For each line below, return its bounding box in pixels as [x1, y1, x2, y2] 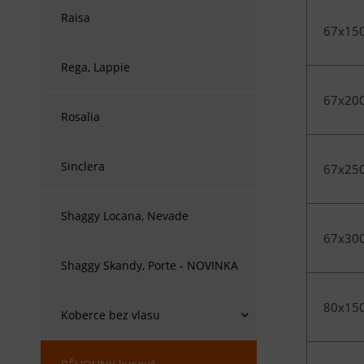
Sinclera [61, 158, 105, 174]
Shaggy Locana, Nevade [61, 208, 188, 223]
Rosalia [61, 109, 100, 124]
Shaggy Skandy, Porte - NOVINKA [61, 258, 238, 273]
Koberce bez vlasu [61, 307, 160, 323]
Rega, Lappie [61, 59, 130, 75]
